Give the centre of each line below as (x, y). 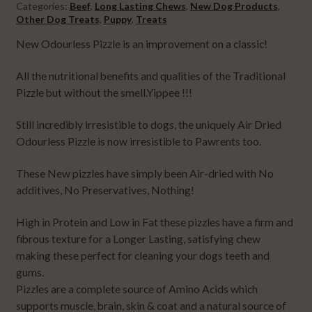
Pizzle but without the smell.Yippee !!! (104, 92)
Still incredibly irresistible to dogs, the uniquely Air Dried (148, 125)
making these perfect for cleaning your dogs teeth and (142, 256)
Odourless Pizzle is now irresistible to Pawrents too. (138, 141)
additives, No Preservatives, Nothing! (105, 190)
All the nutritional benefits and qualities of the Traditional (150, 76)
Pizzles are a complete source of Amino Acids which (136, 289)
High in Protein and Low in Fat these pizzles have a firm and (154, 223)
